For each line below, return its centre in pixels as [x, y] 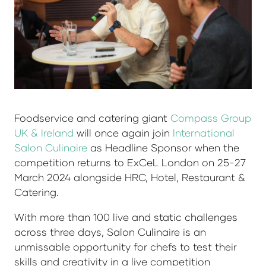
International [204, 132]
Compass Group [211, 118]
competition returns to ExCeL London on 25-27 [130, 162]
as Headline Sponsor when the [163, 147]
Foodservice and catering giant [92, 118]
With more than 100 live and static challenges [126, 217]
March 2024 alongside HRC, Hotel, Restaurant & [130, 177]
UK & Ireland [44, 132]
